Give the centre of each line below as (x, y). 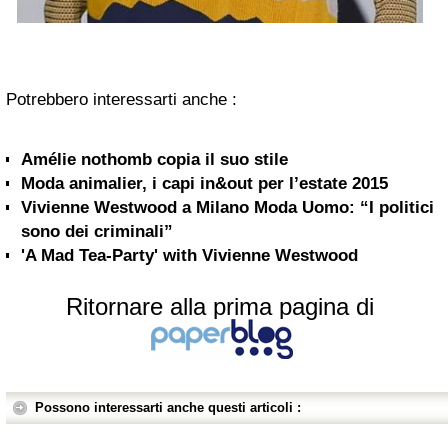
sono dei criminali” (97, 231)
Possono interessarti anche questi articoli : (168, 407)
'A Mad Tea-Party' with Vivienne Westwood (189, 255)
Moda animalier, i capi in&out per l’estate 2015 (204, 183)
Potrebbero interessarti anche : (121, 99)
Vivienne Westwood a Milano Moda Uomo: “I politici (227, 207)
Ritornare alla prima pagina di (220, 306)
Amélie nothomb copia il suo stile (154, 159)
